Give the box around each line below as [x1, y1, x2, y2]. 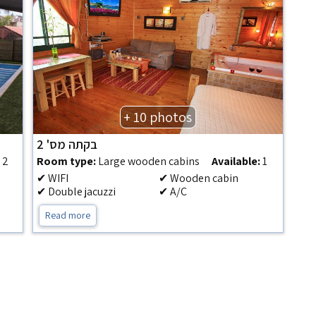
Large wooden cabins [96, 154, 200, 169]
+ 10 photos [123, 108, 193, 126]
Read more [45, 209, 91, 221]
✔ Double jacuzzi [37, 184, 116, 199]
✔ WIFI [37, 171, 69, 186]
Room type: [37, 154, 97, 169]
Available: [211, 154, 260, 169]
